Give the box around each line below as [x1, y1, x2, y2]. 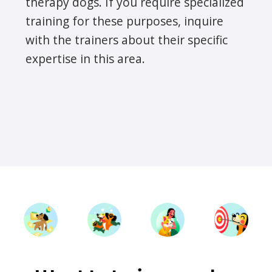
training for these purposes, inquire [25, 12, 223, 29]
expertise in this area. [25, 50, 145, 67]
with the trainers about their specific [25, 31, 228, 48]
